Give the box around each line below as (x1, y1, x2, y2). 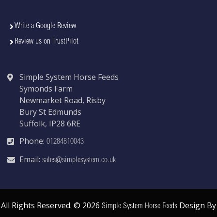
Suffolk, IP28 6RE (19, 118, 80, 129)
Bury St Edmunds (19, 107, 81, 118)
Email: (19, 154, 42, 165)
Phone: (19, 136, 46, 147)
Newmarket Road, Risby (19, 95, 106, 106)
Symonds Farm (19, 83, 73, 94)
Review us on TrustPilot (15, 38, 78, 46)
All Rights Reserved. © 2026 (1, 200, 102, 211)
